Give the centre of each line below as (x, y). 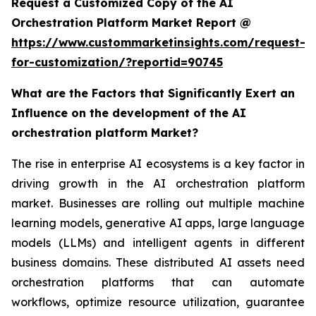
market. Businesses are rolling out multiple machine (158, 203)
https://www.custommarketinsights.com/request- (158, 43)
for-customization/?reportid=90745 (117, 62)
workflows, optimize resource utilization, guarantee (158, 302)
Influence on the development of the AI (129, 113)
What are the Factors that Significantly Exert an (153, 93)
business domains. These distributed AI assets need (158, 263)
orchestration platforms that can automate (158, 282)
